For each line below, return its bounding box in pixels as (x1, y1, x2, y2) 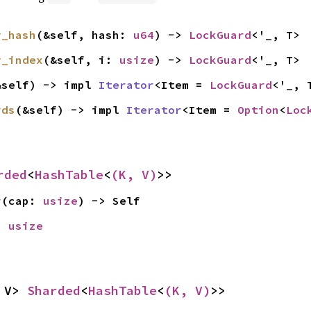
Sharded (27, 283, 81, 299)
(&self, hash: (35, 28, 133, 42)
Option (237, 103, 279, 117)
